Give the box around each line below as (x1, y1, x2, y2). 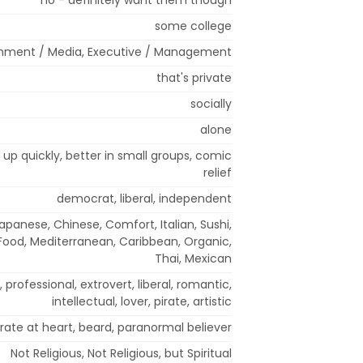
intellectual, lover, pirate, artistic (52, 293, 232, 310)
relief (203, 164, 232, 181)
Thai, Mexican (155, 250, 232, 267)
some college (155, 17, 232, 34)
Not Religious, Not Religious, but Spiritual (11, 344, 232, 361)
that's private (156, 69, 232, 86)
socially (190, 95, 232, 112)
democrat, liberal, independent (57, 190, 232, 207)
